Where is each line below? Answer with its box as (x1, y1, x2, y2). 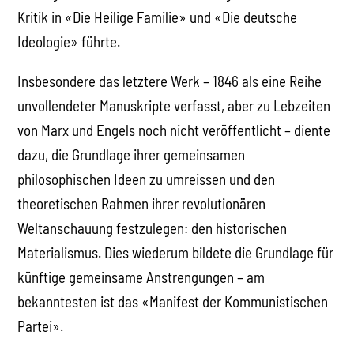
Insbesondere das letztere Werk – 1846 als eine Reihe (17, 72, 322, 91)
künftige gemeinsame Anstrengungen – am (17, 268, 265, 287)
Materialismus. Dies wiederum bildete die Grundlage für (17, 243, 334, 262)
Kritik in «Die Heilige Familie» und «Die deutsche (17, 8, 298, 27)
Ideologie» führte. (17, 32, 121, 51)
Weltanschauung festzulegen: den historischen (17, 219, 288, 238)
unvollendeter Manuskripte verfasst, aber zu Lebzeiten (17, 96, 331, 115)
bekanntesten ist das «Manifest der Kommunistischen (17, 292, 329, 311)
